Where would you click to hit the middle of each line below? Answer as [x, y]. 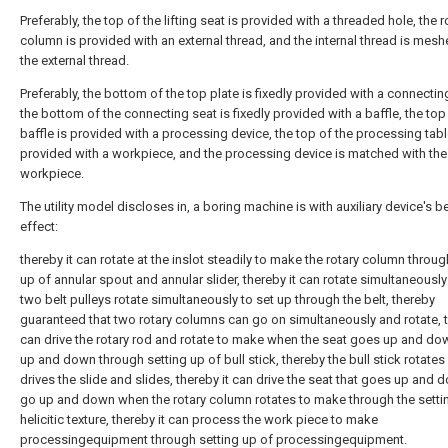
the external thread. [74, 60]
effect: [39, 226]
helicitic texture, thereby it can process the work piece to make [199, 419]
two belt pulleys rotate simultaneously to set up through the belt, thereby [227, 299]
